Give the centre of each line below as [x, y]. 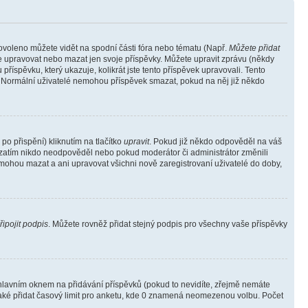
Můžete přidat [254, 48]
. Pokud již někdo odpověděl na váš [216, 142]
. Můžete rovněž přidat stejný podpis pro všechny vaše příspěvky [168, 224]
